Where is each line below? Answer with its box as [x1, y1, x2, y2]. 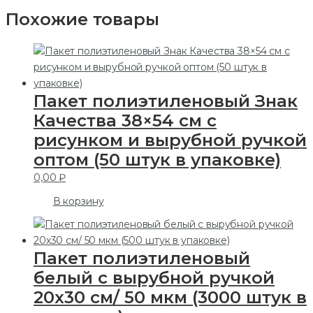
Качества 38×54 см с [34, 110, 217, 131]
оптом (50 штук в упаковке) [34, 149, 281, 170]
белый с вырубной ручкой [34, 267, 275, 288]
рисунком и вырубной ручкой [34, 129, 307, 150]
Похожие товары [6, 8, 159, 29]
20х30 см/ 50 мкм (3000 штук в [34, 286, 307, 307]
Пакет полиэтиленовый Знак [34, 90, 298, 111]
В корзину [52, 194, 104, 208]
